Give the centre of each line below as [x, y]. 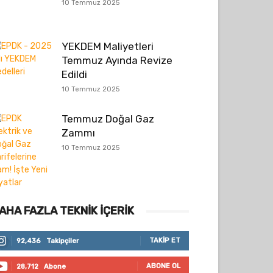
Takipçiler [63, 241]
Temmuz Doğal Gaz [108, 119]
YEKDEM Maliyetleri [108, 46]
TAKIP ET [165, 240]
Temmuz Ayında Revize [117, 60]
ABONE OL [163, 266]
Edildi [74, 74]
